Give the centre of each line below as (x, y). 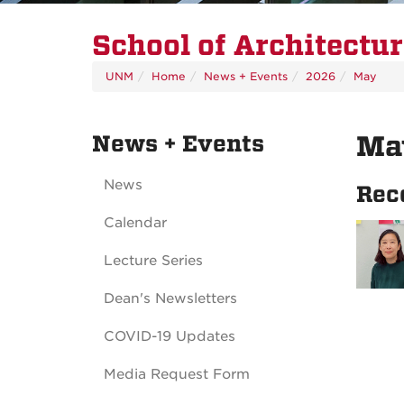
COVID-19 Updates (170, 337)
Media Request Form (177, 375)
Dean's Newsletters (170, 299)
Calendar (135, 223)
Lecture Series (153, 261)
